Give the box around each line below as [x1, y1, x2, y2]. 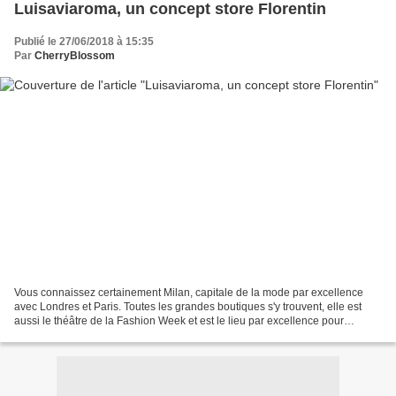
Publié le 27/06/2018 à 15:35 [14, 35, 154, 49]
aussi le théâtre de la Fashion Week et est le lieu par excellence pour [14, 314, 344, 327]
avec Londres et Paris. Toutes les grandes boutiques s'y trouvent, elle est [14, 300, 362, 313]
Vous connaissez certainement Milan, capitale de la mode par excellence [14, 286, 363, 299]
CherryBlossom [34, 49, 115, 63]
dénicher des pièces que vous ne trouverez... [14, 328, 229, 341]
